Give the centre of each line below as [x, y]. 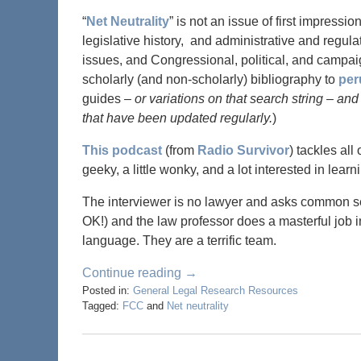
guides [102, 98]
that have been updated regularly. [177, 118]
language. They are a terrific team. [179, 240]
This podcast [122, 150]
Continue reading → [140, 272]
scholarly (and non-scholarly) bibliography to [210, 79]
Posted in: [106, 290]
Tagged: [101, 305]
